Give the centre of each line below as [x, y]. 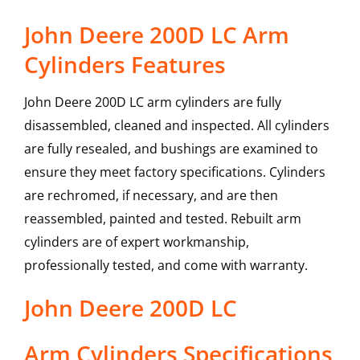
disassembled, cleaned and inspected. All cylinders [176, 126]
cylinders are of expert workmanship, [136, 242]
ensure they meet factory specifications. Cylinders [174, 172]
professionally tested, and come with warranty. [166, 266]
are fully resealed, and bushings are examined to [171, 149]
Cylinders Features [125, 65]
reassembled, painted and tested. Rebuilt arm [162, 219]
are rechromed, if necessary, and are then [151, 196]
